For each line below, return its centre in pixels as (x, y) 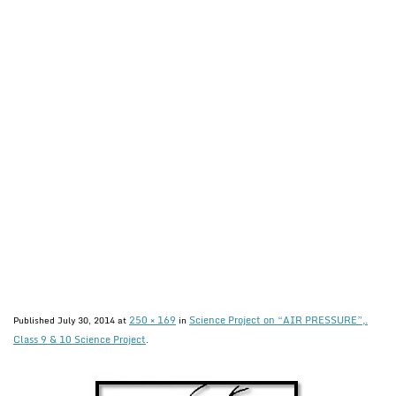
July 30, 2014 (86, 320)
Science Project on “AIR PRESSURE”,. (278, 320)
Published (35, 320)
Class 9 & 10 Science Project (80, 339)
